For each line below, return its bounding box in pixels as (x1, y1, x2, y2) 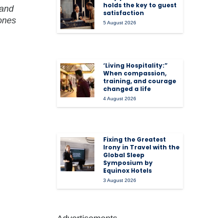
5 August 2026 (103, 20, 137, 26)
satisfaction (103, 9, 145, 18)
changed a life (103, 84, 151, 93)
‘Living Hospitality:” (103, 61, 168, 70)
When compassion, (103, 69, 167, 77)
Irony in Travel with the (103, 143, 180, 151)
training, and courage (103, 76, 177, 85)
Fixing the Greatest (103, 135, 166, 144)
